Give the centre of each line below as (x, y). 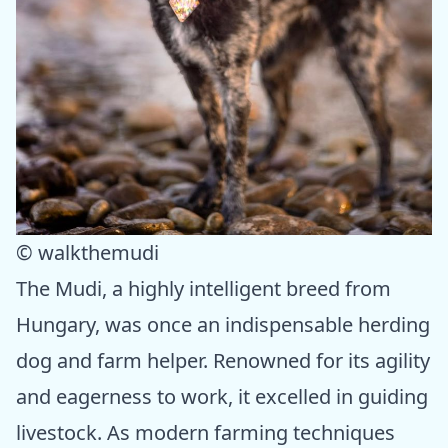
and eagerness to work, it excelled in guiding (222, 397)
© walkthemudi (87, 253)
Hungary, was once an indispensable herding (223, 325)
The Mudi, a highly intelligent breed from (203, 289)
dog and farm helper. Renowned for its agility (223, 361)
